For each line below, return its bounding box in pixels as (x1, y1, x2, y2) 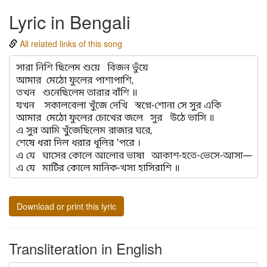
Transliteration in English (9, 238, 162, 259)
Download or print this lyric (17, 200, 116, 213)
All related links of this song (20, 37, 122, 49)
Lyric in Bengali (9, 8, 131, 35)
